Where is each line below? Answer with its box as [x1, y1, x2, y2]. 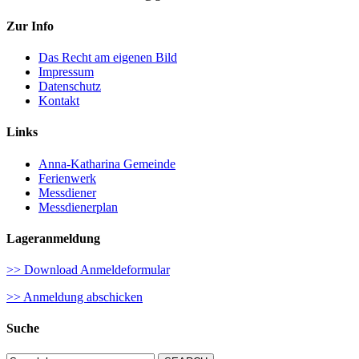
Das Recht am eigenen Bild [38, 50, 177, 65]
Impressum [38, 65, 94, 79]
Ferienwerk [38, 171, 96, 185]
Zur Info [6, 18, 54, 33]
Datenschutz [38, 79, 101, 94]
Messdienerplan [38, 200, 118, 214]
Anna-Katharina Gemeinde [38, 156, 175, 171]
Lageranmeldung [6, 231, 100, 245]
